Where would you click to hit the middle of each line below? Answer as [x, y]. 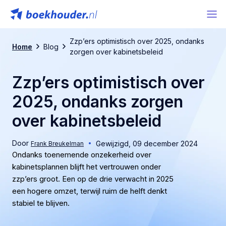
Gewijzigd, [113, 143]
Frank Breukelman [57, 144]
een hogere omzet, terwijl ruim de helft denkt [90, 191]
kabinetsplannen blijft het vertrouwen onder [87, 167]
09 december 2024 [165, 143]
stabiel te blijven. [41, 203]
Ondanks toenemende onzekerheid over [82, 155]
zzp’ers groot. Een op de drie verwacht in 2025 [93, 179]
